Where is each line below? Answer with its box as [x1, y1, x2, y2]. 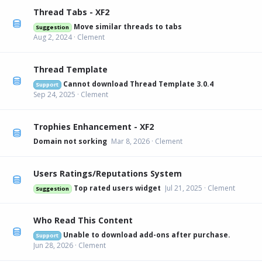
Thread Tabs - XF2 [33, 6, 109, 18]
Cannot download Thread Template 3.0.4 [63, 78, 213, 89]
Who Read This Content [33, 214, 133, 226]
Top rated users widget [73, 182, 161, 193]
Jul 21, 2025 [164, 182, 202, 193]
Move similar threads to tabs [73, 21, 182, 32]
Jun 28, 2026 [33, 240, 73, 250]
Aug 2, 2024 [33, 32, 72, 42]
